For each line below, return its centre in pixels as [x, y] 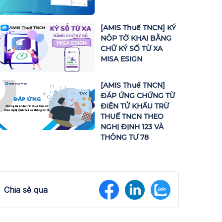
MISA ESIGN [121, 59]
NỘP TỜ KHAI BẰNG [136, 38]
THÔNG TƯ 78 [125, 138]
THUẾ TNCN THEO [132, 117]
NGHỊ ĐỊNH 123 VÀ [132, 127]
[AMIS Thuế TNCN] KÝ [138, 28]
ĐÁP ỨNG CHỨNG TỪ [138, 96]
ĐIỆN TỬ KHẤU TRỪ [135, 106]
